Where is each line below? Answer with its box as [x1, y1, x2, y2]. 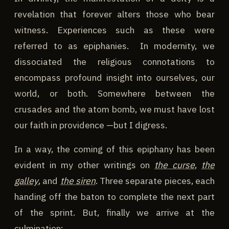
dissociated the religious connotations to [14, 55, 215, 67]
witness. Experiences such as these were [14, 24, 215, 36]
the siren [60, 174, 96, 187]
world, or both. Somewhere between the [14, 87, 215, 99]
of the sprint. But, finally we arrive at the [14, 206, 215, 218]
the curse [154, 158, 195, 171]
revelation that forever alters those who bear [14, 8, 215, 20]
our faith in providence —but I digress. [14, 119, 168, 131]
